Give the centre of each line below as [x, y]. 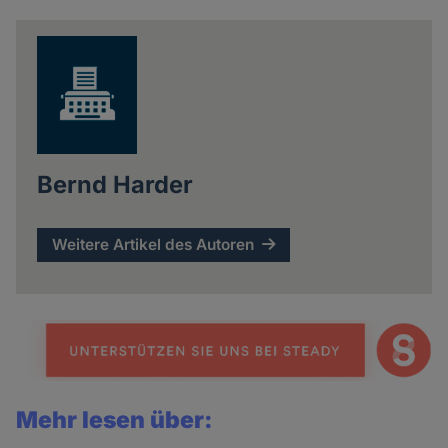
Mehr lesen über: [115, 420]
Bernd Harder [114, 185]
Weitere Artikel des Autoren [153, 245]
